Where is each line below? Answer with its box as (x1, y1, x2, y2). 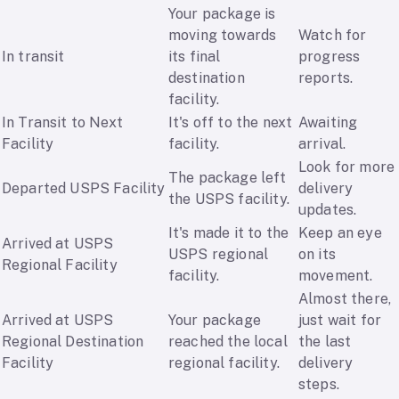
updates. (298, 201, 357, 219)
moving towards (168, 27, 277, 45)
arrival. (298, 135, 346, 153)
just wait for (298, 312, 382, 330)
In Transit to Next (2, 114, 123, 132)
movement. (298, 267, 373, 285)
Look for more (298, 159, 395, 176)
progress (298, 48, 361, 66)
